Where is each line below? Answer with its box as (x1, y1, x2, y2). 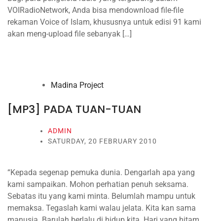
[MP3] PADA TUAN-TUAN (7, 101, 141, 117)
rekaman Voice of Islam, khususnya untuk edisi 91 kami (7, 17, 201, 27)
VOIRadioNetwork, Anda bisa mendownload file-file (7, 5, 184, 15)
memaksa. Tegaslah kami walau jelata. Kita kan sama (7, 203, 196, 213)
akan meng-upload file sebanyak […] (7, 29, 132, 38)
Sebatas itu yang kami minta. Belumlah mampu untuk (7, 191, 195, 201)
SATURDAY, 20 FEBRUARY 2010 (48, 137, 157, 145)
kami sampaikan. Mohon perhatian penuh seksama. (7, 179, 188, 189)
